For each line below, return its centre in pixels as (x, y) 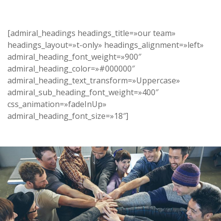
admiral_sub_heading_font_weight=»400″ (83, 92)
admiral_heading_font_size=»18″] (68, 116)
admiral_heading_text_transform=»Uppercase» (94, 80)
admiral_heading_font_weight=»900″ (74, 57)
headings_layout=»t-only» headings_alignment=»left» (106, 45)
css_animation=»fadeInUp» (57, 104)
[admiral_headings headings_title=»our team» (92, 33)
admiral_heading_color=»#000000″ (71, 69)
